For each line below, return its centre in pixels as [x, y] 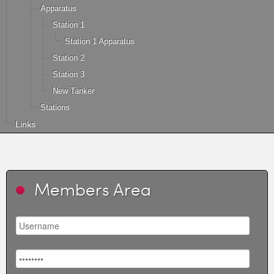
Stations [55, 108]
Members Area [93, 189]
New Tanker [73, 91]
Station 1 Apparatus [100, 42]
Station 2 [68, 58]
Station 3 [68, 75]
